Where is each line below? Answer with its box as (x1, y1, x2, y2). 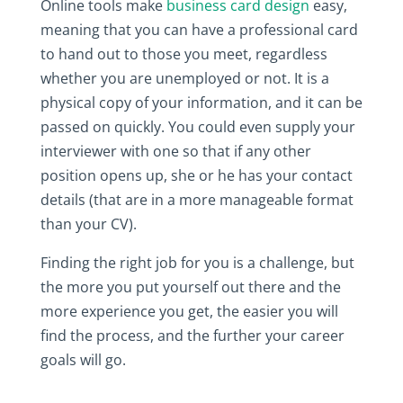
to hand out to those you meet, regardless (40, 43, 327, 64)
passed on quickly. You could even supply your (40, 116, 355, 137)
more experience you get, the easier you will (40, 300, 338, 321)
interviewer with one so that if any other (40, 140, 311, 161)
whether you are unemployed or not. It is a (40, 67, 329, 88)
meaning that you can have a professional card (40, 19, 358, 40)
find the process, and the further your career (40, 325, 345, 345)
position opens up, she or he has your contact (40, 165, 353, 185)
